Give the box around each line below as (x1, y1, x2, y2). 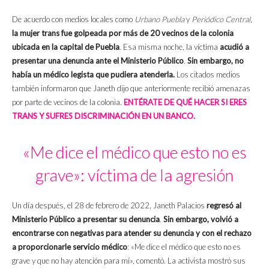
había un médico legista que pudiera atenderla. (12, 70, 175, 80)
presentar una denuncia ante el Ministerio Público (12, 56, 184, 66)
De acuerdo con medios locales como (12, 14, 134, 25)
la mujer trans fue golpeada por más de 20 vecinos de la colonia (12, 28, 234, 38)
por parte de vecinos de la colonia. (12, 97, 124, 107)
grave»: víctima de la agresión (35, 165, 234, 186)
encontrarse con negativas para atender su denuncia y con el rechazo (12, 228, 252, 238)
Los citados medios (175, 70, 240, 80)
